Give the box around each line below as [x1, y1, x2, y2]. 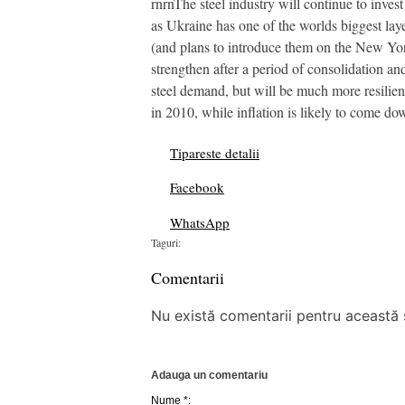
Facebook [170, 178, 224, 197]
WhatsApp [170, 212, 230, 231]
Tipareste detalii [170, 144, 259, 163]
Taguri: [151, 235, 181, 250]
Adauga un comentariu [151, 369, 268, 382]
